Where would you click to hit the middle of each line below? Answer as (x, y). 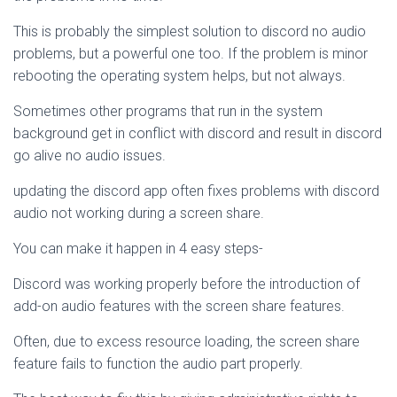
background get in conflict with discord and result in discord (198, 133)
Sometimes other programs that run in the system (168, 111)
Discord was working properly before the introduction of (187, 284)
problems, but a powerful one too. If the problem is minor (191, 54)
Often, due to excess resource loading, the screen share (187, 342)
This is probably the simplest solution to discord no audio (190, 31)
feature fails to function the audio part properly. (158, 364)
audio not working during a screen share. (139, 213)
